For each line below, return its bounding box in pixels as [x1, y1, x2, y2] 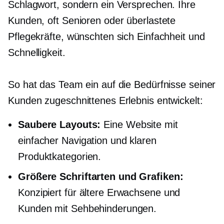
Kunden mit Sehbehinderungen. [18, 203, 157, 214]
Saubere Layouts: [18, 119, 101, 130]
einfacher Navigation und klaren [18, 135, 156, 146]
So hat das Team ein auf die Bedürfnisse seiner [8, 79, 216, 90]
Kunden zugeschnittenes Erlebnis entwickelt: [8, 95, 203, 106]
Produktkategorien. [18, 151, 101, 162]
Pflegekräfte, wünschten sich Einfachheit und [8, 31, 205, 42]
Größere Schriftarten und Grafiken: [18, 171, 183, 182]
